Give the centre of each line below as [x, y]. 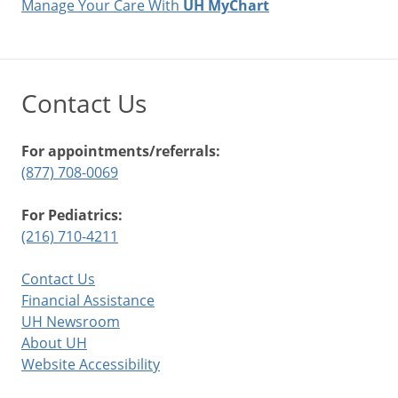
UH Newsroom [71, 321]
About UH [54, 342]
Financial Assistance [88, 300]
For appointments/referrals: [121, 151]
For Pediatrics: [72, 215]
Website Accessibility [91, 364]
